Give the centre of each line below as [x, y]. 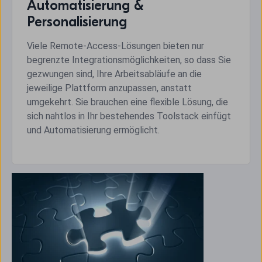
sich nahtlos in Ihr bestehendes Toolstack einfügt [129, 116]
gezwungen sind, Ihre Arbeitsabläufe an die [114, 74]
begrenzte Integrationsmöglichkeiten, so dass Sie [129, 60]
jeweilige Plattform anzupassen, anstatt [109, 88]
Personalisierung [77, 22]
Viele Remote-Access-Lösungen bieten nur [116, 46]
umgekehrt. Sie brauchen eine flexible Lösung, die [127, 102]
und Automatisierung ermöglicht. [93, 130]
